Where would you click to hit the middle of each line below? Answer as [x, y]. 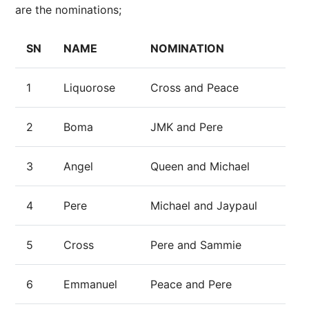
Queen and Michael [200, 166]
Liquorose [89, 88]
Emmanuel [90, 284]
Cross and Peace [195, 88]
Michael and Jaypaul [204, 206]
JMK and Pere [187, 127]
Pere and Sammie [196, 245]
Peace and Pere [191, 284]
